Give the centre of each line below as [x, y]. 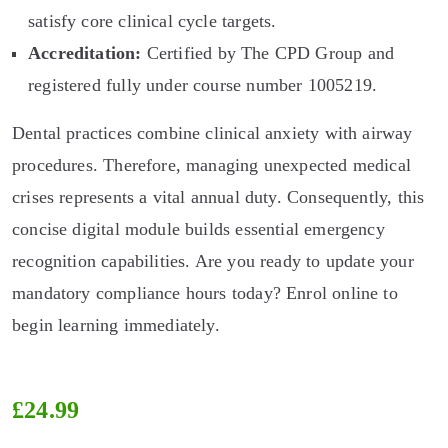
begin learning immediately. [116, 325]
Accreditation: [85, 53]
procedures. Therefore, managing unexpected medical [211, 165]
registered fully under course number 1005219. [203, 85]
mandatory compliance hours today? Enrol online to [205, 293]
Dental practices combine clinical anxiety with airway [212, 133]
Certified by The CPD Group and [268, 53]
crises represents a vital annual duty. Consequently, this [218, 197]
